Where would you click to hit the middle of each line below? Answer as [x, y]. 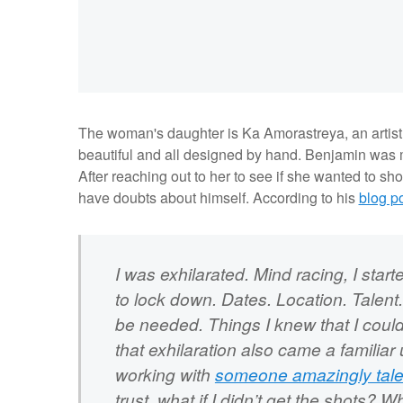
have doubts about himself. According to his [218, 198]
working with [165, 373]
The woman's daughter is [158, 133]
